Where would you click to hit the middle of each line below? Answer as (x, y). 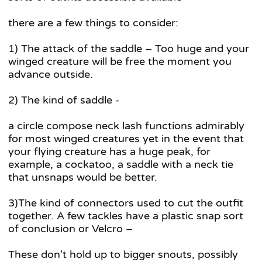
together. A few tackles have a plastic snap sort (126, 216)
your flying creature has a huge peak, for (109, 152)
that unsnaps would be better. (83, 177)
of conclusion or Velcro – (70, 229)
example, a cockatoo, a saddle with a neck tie (121, 165)
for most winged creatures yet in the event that (126, 139)
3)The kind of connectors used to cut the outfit (126, 203)
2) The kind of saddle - (64, 100)
